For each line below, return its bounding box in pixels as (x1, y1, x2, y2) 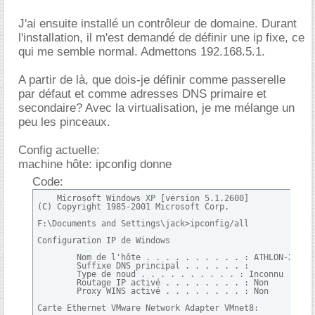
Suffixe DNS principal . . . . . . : (37, 261, 249, 271)
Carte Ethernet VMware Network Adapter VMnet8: (37, 303, 259, 313)
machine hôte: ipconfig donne (18, 157, 172, 171)
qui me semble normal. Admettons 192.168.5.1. (18, 45, 265, 58)
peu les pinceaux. (18, 115, 110, 129)
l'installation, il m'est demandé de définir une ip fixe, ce (18, 31, 304, 44)
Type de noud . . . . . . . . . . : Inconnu (37, 269, 283, 279)
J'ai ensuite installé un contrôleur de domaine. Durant (18, 17, 297, 30)
